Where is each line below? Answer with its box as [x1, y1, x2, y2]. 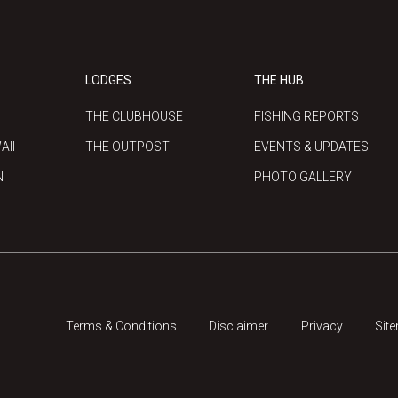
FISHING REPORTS [253, 108, 359, 123]
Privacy [300, 319, 343, 334]
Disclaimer [209, 319, 269, 334]
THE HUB [253, 72, 304, 87]
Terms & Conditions [66, 319, 177, 334]
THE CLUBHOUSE [85, 108, 184, 123]
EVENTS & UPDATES [253, 139, 369, 154]
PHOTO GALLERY [253, 169, 352, 184]
